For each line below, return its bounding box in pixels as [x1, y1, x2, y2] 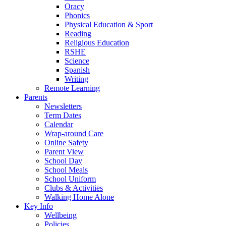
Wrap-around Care [44, 129, 103, 138]
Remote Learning [44, 84, 100, 92]
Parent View [44, 147, 84, 156]
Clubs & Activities [44, 184, 103, 192]
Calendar [44, 120, 73, 129]
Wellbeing [44, 211, 77, 219]
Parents [24, 93, 47, 101]
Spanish [65, 66, 90, 74]
